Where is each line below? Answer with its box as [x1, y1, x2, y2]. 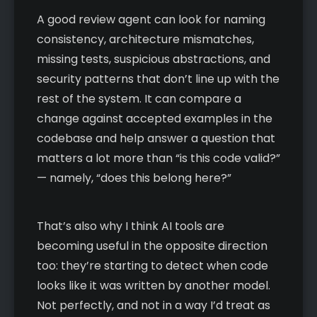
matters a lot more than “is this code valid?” [37, 149, 280, 166]
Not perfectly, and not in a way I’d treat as [37, 296, 270, 313]
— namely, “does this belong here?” [37, 169, 231, 186]
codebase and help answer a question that [37, 129, 275, 146]
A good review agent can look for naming [37, 11, 265, 28]
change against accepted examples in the [37, 110, 272, 127]
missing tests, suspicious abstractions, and [37, 50, 270, 67]
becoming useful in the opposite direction [37, 237, 267, 254]
